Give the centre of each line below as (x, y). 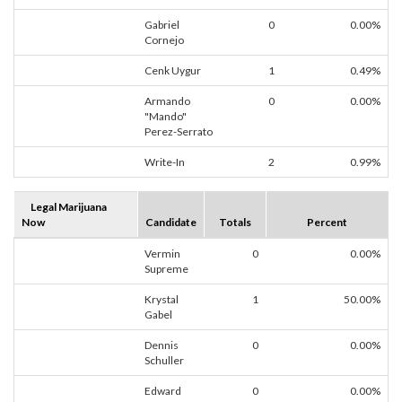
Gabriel (162, 25)
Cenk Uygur (173, 71)
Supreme (166, 269)
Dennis (162, 345)
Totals (235, 223)
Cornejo (164, 40)
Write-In (165, 162)
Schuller (164, 361)
